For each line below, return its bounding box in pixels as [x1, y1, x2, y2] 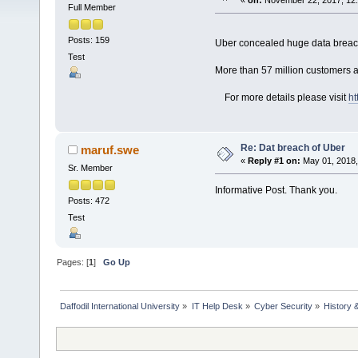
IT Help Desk [191, 301, 243, 312]
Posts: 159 [67, 34, 109, 45]
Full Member [67, 2, 116, 13]
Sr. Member [67, 163, 113, 173]
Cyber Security [253, 301, 312, 312]
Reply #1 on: [247, 156, 300, 166]
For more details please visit [214, 92, 348, 104]
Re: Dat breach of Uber [240, 142, 345, 154]
